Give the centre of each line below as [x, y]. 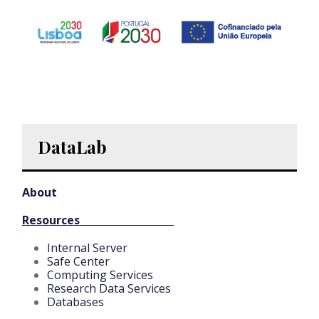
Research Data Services [109, 288]
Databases [75, 302]
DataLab [72, 146]
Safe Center [78, 261]
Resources [98, 220]
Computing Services [100, 274]
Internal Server [87, 247]
